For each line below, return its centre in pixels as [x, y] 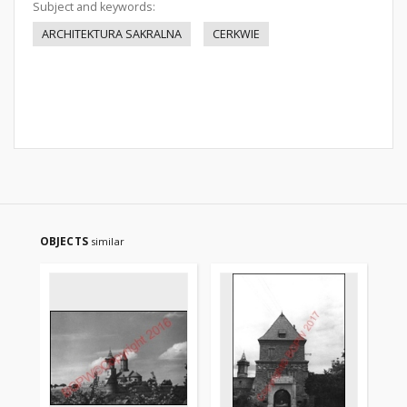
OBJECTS [65, 241]
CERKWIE [236, 34]
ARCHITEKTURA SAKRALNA [112, 34]
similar [107, 241]
